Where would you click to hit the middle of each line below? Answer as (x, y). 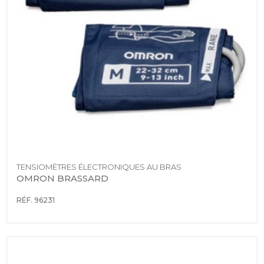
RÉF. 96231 (36, 200)
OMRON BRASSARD (62, 178)
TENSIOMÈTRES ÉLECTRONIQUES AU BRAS (99, 166)
